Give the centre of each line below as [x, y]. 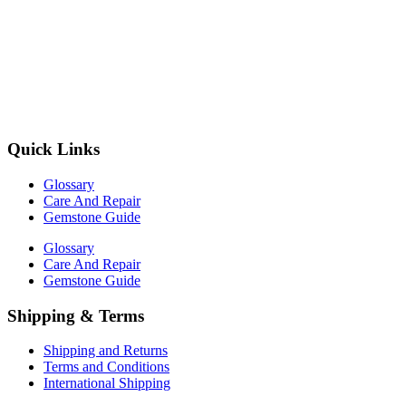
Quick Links [53, 150]
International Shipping [107, 383]
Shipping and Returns [106, 351]
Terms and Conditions [106, 367]
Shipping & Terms [76, 315]
